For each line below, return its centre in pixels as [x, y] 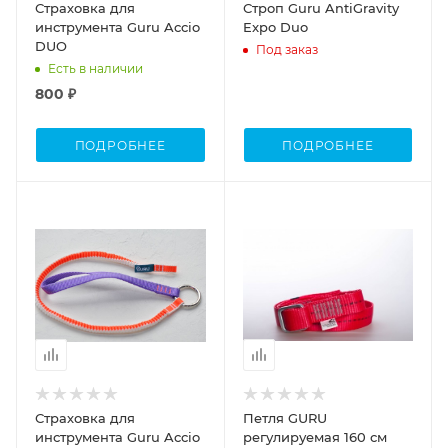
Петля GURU [284, 417]
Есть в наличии [95, 68]
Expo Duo [275, 27]
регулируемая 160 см [314, 436]
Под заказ [286, 49]
